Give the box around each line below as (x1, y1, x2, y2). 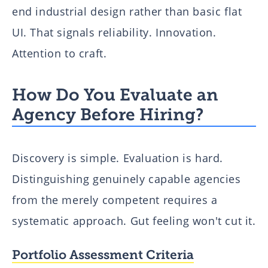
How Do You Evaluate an (12, 84, 218, 105)
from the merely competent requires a (12, 192, 218, 207)
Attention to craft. (12, 45, 107, 60)
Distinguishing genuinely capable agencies (12, 171, 241, 186)
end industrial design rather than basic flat (12, 4, 242, 19)
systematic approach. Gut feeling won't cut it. (12, 213, 256, 228)
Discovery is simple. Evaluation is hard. (12, 150, 224, 165)
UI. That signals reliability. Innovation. (12, 25, 217, 39)
